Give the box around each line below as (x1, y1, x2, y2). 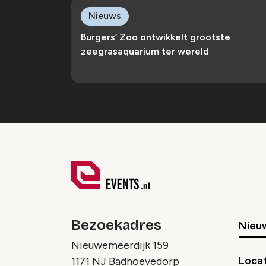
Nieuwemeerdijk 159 (71, 238, 169, 252)
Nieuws (88, 9, 121, 21)
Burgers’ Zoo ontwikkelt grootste (81, 31, 230, 43)
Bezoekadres (71, 216, 161, 233)
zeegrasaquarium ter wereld (81, 45, 209, 57)
